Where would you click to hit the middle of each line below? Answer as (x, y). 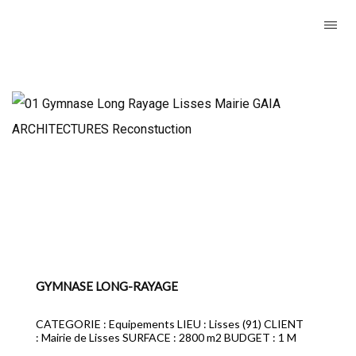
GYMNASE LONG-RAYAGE (107, 286)
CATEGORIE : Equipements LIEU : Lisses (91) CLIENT (170, 324)
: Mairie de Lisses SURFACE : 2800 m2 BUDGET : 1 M (166, 337)
